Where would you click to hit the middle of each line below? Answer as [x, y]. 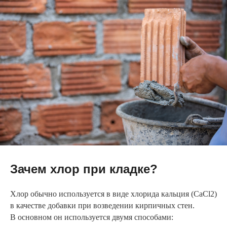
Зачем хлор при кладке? [84, 169]
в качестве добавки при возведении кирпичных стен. [102, 206]
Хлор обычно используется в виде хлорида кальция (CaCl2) [113, 194]
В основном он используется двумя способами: [92, 217]
